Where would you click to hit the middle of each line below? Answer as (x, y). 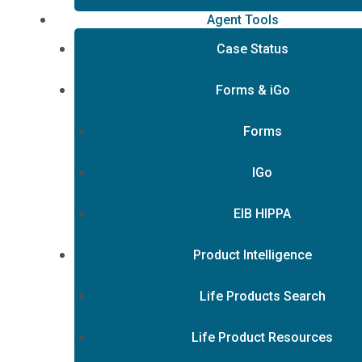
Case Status (253, 49)
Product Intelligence (253, 255)
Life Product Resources (262, 337)
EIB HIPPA (262, 214)
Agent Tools (243, 20)
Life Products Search (262, 296)
